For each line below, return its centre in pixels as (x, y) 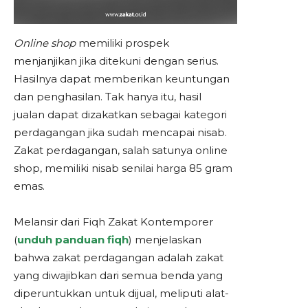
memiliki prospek (124, 43)
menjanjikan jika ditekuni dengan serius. (116, 61)
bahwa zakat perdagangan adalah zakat (119, 257)
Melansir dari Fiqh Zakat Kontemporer (113, 222)
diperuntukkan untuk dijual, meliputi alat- (121, 293)
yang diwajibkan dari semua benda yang (118, 275)
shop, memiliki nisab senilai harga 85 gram (123, 168)
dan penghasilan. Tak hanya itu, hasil (108, 97)
